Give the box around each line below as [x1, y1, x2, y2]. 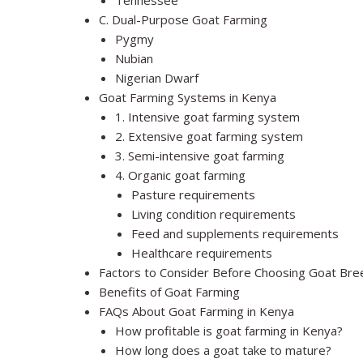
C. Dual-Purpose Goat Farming [99, 11, 267, 28]
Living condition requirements [131, 206, 296, 223]
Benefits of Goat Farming [99, 284, 240, 301]
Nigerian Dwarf [115, 70, 199, 87]
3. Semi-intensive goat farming [115, 147, 284, 164]
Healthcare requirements [131, 245, 272, 262]
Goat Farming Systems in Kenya [99, 89, 276, 106]
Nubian [115, 50, 153, 67]
